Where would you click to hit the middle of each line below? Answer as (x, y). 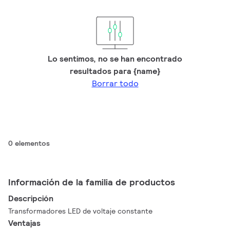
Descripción (31, 198)
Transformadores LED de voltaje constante (81, 211)
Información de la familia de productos (92, 182)
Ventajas (25, 223)
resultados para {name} (115, 71)
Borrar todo (115, 83)
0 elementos (29, 143)
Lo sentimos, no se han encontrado (115, 59)
